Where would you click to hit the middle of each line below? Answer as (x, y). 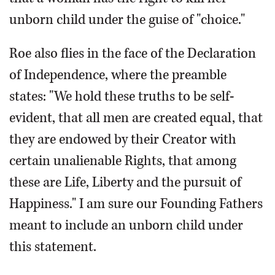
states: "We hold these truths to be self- (122, 96)
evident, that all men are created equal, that (136, 118)
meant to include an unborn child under (126, 225)
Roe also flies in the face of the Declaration (133, 53)
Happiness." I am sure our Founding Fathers (136, 204)
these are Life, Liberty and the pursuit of (125, 182)
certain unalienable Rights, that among (123, 161)
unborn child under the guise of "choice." (127, 20)
